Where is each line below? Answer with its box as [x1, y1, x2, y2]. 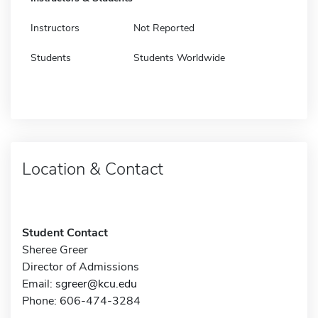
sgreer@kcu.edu [55, 275, 137, 292]
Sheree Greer [22, 241, 88, 258]
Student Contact [22, 224, 108, 241]
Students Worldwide [133, 50, 225, 65]
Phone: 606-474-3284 [22, 292, 141, 309]
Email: [22, 275, 55, 292]
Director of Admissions [22, 258, 139, 275]
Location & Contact [22, 157, 163, 180]
